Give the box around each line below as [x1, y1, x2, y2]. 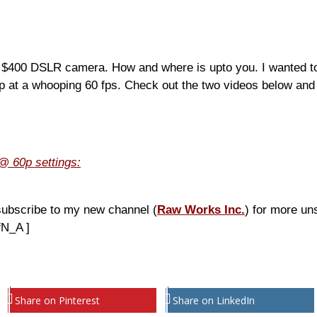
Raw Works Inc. [157, 202, 245, 217]
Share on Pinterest [15, 293, 100, 307]
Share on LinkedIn [173, 293, 255, 307]
